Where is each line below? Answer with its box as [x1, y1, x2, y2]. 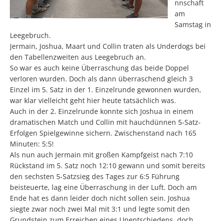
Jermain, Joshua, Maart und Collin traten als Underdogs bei [10, 41, 206, 51]
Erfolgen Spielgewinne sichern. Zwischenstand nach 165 [10, 128, 196, 138]
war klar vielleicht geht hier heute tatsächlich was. [10, 96, 176, 105]
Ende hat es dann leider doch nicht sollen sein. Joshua [10, 193, 190, 203]
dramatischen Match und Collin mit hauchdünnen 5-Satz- [10, 117, 201, 127]
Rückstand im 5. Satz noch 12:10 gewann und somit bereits [10, 161, 205, 170]
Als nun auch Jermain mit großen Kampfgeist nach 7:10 [10, 150, 193, 159]
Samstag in [175, 20, 211, 29]
